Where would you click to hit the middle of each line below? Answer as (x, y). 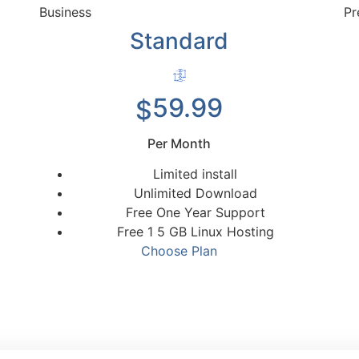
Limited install (196, 174)
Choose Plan (179, 251)
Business (65, 12)
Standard (179, 41)
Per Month (179, 144)
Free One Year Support (195, 213)
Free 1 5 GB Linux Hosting (195, 232)
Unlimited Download (195, 194)
